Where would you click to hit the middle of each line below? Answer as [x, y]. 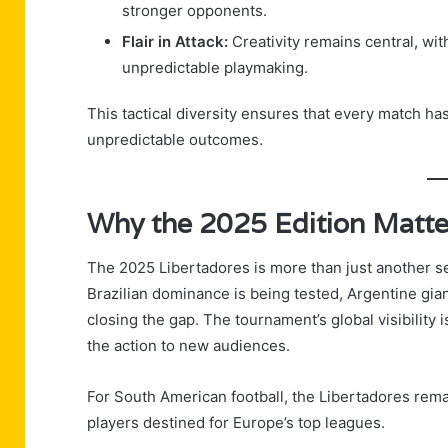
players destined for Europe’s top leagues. [236, 423]
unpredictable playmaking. [215, 68]
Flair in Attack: [175, 42]
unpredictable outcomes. [175, 140]
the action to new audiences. [188, 346]
